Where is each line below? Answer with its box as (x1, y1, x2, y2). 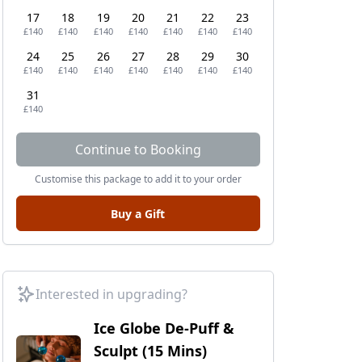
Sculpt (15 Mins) (93, 341, 207, 360)
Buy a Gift (111, 205, 166, 221)
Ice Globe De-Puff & (93, 318, 234, 338)
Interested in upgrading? (35, 285, 187, 303)
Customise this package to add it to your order (34, 172, 242, 186)
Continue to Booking (74, 141, 201, 158)
